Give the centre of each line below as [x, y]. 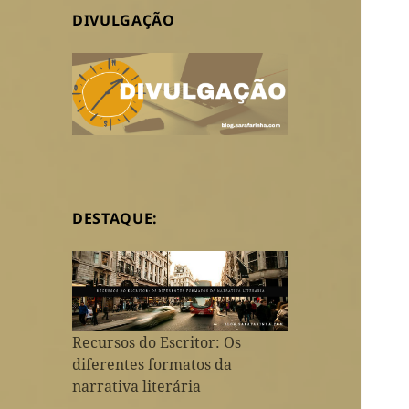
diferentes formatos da [152, 364]
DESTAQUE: [115, 218]
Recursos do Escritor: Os [157, 342]
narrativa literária [137, 386]
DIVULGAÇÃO [124, 20]
